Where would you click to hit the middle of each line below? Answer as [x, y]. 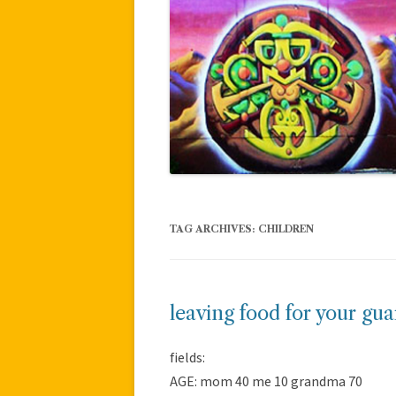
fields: [187, 358]
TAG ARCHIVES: [214, 228]
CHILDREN [286, 228]
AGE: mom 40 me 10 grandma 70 [266, 381]
